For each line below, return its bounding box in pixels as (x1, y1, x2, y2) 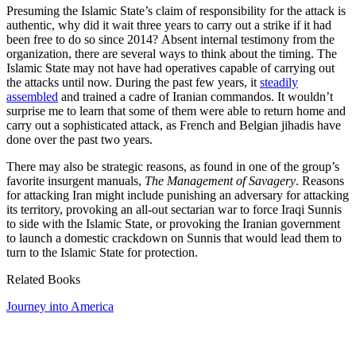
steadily (260, 75, 298, 90)
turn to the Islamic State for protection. (6, 246, 198, 260)
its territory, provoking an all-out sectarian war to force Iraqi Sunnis (6, 203, 342, 217)
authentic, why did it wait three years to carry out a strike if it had (6, 18, 331, 33)
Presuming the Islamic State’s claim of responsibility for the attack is (6, 4, 346, 18)
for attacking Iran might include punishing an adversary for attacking (6, 188, 349, 203)
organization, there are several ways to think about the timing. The (6, 47, 337, 61)
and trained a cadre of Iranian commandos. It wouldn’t (58, 90, 333, 104)
